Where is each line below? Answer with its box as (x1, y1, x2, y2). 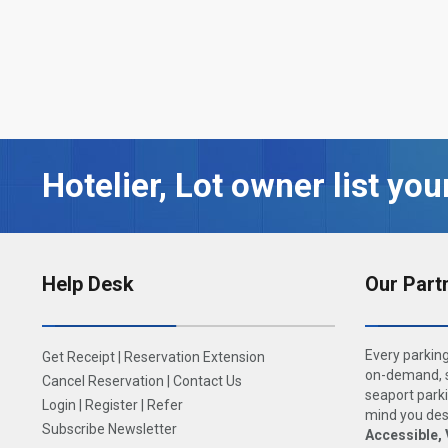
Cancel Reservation (42, 372, 164, 389)
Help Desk (42, 271, 134, 296)
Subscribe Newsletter (42, 420, 177, 437)
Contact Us (173, 372, 242, 389)
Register (85, 396, 138, 413)
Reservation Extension (124, 348, 265, 365)
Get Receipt (42, 348, 115, 365)
